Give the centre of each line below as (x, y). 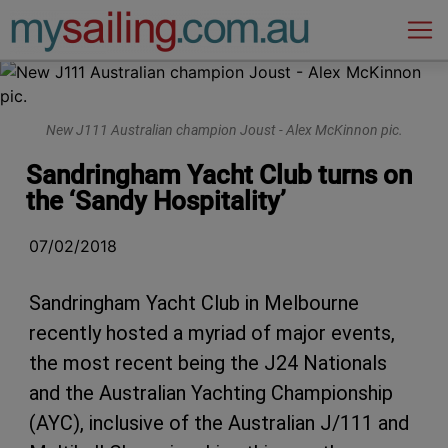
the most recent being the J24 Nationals (208, 363)
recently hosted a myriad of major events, (212, 333)
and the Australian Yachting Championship (211, 393)
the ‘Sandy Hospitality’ (156, 201)
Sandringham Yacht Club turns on (219, 175)
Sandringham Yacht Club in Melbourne (194, 303)
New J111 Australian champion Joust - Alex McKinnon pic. (224, 130)
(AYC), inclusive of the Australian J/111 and (219, 423)
